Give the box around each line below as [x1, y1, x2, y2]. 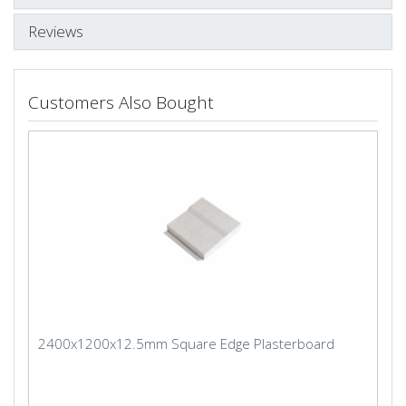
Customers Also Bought [28, 90, 214, 114]
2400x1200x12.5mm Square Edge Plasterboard [38, 333, 334, 353]
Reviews [28, 21, 83, 43]
